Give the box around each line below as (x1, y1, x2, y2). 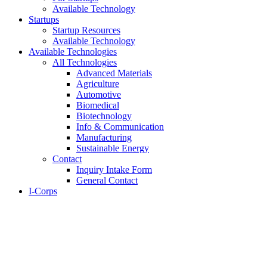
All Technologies (52, 57, 117, 67)
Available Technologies (29, 46, 117, 57)
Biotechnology (76, 111, 132, 121)
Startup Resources (52, 25, 120, 35)
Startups (29, 14, 59, 24)
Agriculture (76, 79, 119, 89)
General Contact (76, 175, 138, 185)
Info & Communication (76, 122, 164, 132)
